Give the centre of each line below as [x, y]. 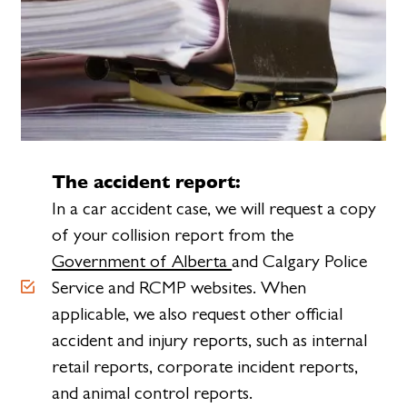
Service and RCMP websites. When [179, 287]
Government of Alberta [142, 261]
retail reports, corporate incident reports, [205, 366]
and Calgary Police [300, 261]
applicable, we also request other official [198, 313]
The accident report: [147, 181]
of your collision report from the [173, 234]
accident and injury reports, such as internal [210, 340]
